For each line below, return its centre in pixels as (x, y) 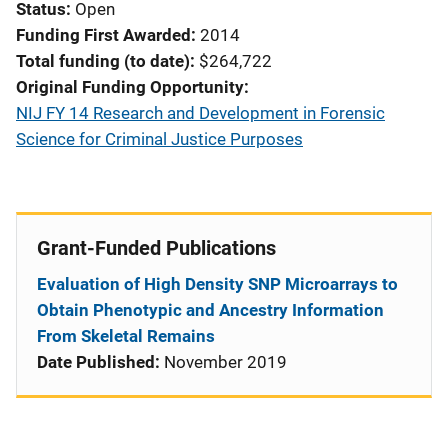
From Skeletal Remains (126, 336)
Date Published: (98, 362)
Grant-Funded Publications (156, 248)
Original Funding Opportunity (130, 87)
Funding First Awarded (103, 35)
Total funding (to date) (103, 61)
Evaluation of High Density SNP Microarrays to (217, 284)
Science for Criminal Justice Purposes (159, 139)
